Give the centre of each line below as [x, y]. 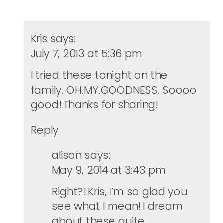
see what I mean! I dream [117, 206]
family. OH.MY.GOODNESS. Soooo [113, 90]
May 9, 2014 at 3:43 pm [109, 170]
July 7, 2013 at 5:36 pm [86, 53]
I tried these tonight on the [99, 75]
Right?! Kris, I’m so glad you [119, 191]
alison [66, 155]
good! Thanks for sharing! [94, 104]
